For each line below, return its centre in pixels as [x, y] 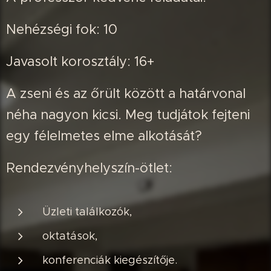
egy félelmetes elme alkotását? [104, 136]
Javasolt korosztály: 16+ [80, 61]
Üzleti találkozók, [87, 212]
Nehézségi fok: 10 [62, 29]
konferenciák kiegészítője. [110, 260]
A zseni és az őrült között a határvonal [126, 93]
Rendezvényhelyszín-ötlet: [89, 168]
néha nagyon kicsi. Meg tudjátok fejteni [128, 115]
